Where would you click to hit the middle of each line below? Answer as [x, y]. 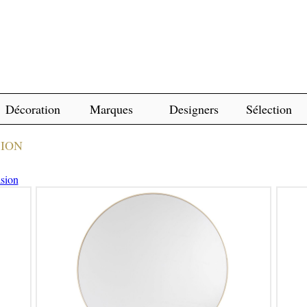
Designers [194, 109]
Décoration [33, 109]
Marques [111, 109]
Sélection [269, 109]
